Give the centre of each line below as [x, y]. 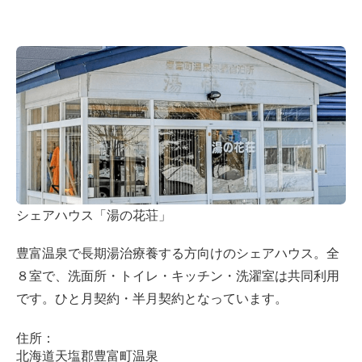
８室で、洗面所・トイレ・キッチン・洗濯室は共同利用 [178, 276]
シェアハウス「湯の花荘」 [94, 215]
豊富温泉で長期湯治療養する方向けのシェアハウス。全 [178, 253]
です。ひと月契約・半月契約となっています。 [152, 298]
